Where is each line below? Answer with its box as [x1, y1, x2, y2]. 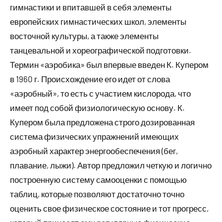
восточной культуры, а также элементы [10, 30, 159, 41]
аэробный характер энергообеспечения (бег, [10, 145, 178, 156]
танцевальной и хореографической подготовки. [10, 45, 191, 55]
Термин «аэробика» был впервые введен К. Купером [10, 59, 209, 69]
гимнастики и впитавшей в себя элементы [10, 1, 171, 12]
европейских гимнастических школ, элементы [10, 16, 186, 26]
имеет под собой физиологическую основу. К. [10, 102, 185, 112]
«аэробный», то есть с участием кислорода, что [10, 88, 191, 98]
